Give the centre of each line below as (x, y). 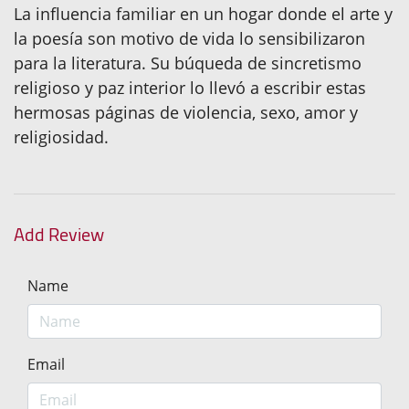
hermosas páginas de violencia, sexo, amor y (186, 112)
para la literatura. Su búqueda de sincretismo (188, 63)
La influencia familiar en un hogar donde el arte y (203, 13)
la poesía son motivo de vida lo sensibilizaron (189, 38)
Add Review (59, 234)
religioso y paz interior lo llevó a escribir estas (190, 87)
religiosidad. (61, 136)
